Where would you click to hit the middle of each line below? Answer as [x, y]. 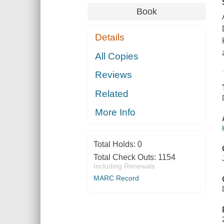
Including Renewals [124, 166]
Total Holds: [115, 144]
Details [110, 37]
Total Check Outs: [125, 157]
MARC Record [116, 178]
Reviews [114, 75]
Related [112, 93]
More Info [115, 112]
